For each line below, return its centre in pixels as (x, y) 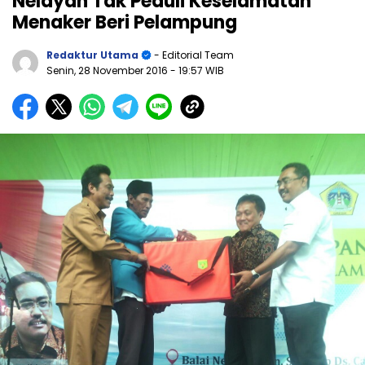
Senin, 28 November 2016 (108, 70)
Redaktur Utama (92, 55)
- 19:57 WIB (197, 70)
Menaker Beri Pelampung (125, 22)
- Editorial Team (193, 55)
